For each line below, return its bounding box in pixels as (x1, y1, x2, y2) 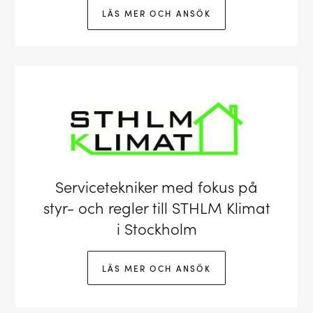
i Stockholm (116, 217, 197, 239)
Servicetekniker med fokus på (55, 175, 258, 197)
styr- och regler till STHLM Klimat (43, 196, 270, 218)
